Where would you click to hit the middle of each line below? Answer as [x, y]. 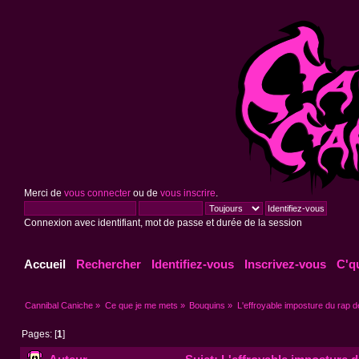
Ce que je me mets [141, 305]
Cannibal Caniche [59, 305]
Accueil [45, 264]
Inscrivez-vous [286, 264]
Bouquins [208, 305]
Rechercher [109, 264]
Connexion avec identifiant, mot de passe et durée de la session [163, 223]
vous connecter [97, 193]
